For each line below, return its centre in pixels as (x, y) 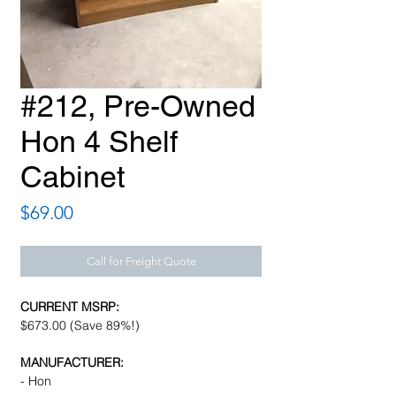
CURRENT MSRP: (70, 307)
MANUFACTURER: (72, 363)
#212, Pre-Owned (138, 107)
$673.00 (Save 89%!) (80, 326)
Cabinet (72, 177)
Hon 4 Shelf (99, 142)
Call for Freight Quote (141, 262)
